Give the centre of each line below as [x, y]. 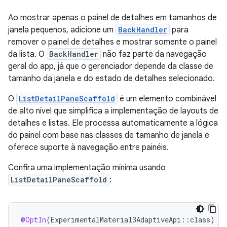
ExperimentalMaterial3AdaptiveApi [116, 219]
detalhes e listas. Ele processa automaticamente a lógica [113, 123]
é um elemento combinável [167, 99]
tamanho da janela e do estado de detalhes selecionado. [111, 78]
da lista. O [27, 54]
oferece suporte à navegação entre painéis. [88, 147]
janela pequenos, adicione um [62, 30]
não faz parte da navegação [154, 54]
